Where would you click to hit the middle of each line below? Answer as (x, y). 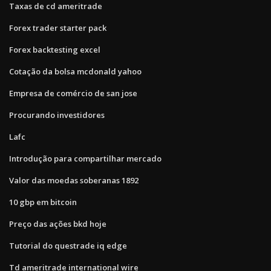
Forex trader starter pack (58, 28)
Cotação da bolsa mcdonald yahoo (75, 71)
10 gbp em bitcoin (43, 202)
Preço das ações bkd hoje (58, 224)
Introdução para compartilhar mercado (85, 158)
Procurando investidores (57, 115)
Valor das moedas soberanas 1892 (74, 180)
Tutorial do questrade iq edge (68, 245)
